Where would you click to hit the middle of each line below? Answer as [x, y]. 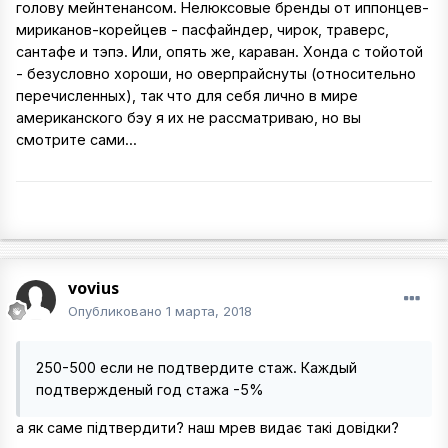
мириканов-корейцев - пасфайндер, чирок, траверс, [202, 30]
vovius [93, 288]
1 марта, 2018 [209, 311]
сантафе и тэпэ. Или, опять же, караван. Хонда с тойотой [219, 52]
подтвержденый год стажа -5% [150, 390]
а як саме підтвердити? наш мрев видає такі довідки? [207, 428]
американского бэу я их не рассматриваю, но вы [188, 118]
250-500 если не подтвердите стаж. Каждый [196, 368]
